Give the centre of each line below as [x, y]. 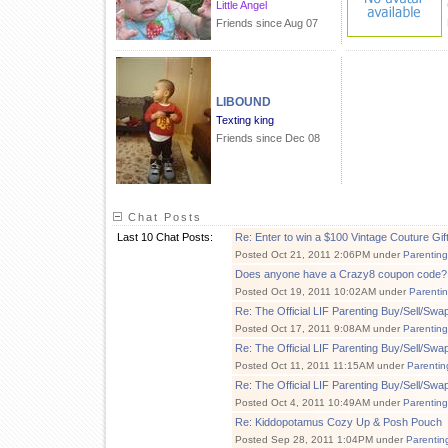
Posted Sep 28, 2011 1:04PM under [320, 439]
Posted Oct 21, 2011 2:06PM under [319, 254]
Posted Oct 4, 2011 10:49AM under [319, 402]
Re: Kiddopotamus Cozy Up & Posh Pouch [338, 422]
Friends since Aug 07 [267, 23]
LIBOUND [243, 102]
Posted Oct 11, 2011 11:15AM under [321, 365]
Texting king [245, 120]
